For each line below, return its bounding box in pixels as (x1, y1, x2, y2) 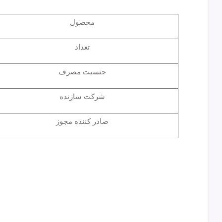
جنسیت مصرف (58, 67, 106, 76)
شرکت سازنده (59, 92, 105, 101)
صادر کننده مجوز (55, 117, 109, 125)
